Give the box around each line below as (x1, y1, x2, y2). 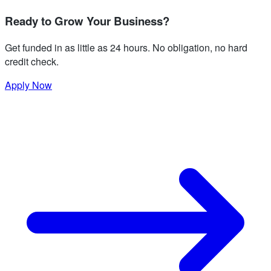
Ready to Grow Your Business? (5, 13, 169, 30)
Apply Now (5, 77, 52, 92)
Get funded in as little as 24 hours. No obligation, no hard (5, 40, 247, 54)
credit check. (5, 54, 59, 68)
